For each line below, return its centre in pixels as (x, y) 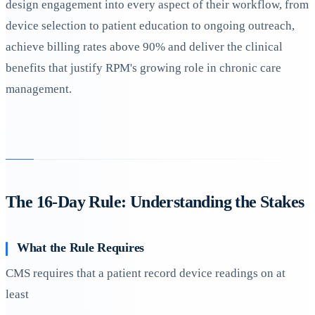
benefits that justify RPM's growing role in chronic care (143, 68)
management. (39, 89)
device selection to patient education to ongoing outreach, (150, 26)
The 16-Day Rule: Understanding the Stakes (155, 202)
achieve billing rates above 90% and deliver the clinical (144, 47)
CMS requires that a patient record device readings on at (146, 273)
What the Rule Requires (81, 247)
